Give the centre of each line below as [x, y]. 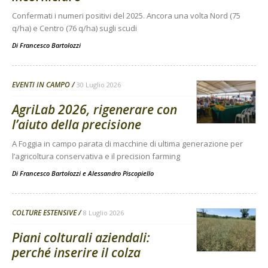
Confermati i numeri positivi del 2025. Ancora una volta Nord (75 [126, 16]
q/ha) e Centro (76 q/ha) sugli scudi [74, 28]
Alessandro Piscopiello [121, 173]
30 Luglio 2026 [99, 85]
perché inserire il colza [76, 252]
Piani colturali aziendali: [81, 237]
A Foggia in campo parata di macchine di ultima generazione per [127, 144]
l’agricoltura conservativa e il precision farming [96, 156]
